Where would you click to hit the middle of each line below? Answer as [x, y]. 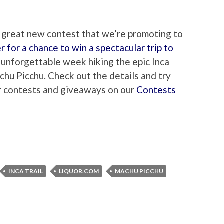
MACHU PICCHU [139, 171]
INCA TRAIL [26, 171]
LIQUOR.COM [79, 171]
